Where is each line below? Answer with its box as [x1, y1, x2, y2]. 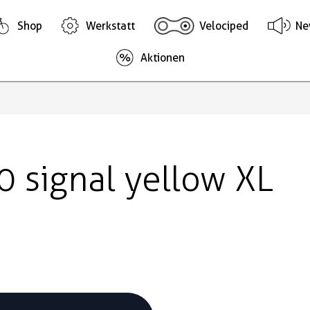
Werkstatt [86, 19, 136, 33]
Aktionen [140, 51, 185, 64]
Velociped [199, 19, 249, 33]
